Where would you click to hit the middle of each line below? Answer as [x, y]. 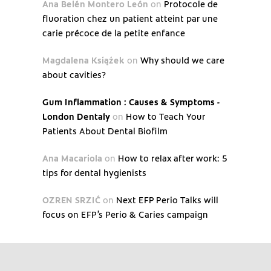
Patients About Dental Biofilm [105, 130]
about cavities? [74, 74]
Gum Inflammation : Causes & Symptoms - [131, 101]
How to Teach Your [165, 116]
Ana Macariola [72, 158]
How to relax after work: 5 [173, 158]
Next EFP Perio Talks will [167, 199]
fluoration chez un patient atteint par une [130, 18]
